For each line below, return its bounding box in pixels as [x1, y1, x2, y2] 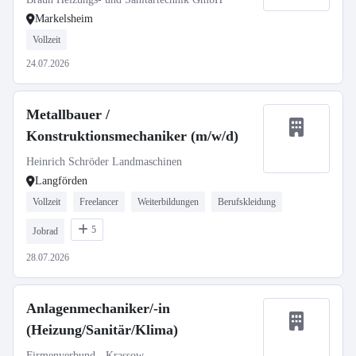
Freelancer [79, 196, 118, 207]
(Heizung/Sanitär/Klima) [26, 322, 178, 338]
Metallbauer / [26, 106, 110, 122]
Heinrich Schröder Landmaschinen [26, 156, 182, 168]
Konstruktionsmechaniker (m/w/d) [26, 128, 238, 144]
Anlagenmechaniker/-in [26, 300, 170, 316]
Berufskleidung [218, 196, 276, 207]
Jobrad [33, 226, 58, 237]
